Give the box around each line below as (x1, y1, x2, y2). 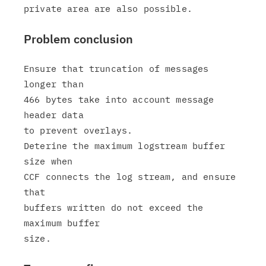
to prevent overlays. (24, 125, 133, 136)
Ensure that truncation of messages (24, 63, 209, 74)
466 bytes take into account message (24, 94, 214, 105)
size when (24, 156, 73, 167)
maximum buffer (24, 217, 100, 229)
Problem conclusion (24, 31, 133, 47)
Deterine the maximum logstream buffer (24, 140, 225, 151)
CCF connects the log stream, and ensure (24, 171, 236, 182)
